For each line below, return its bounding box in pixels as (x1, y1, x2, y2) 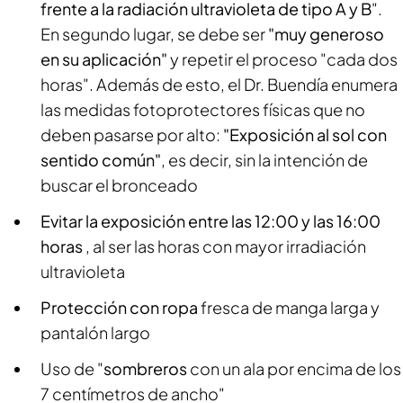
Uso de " (40, 358, 103, 379)
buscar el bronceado (40, 175, 198, 195)
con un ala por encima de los (187, 358, 401, 379)
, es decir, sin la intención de (161, 149, 368, 170)
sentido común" (40, 149, 161, 170)
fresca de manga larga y (198, 297, 380, 318)
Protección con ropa (40, 297, 198, 318)
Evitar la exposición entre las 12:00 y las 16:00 (40, 210, 381, 231)
